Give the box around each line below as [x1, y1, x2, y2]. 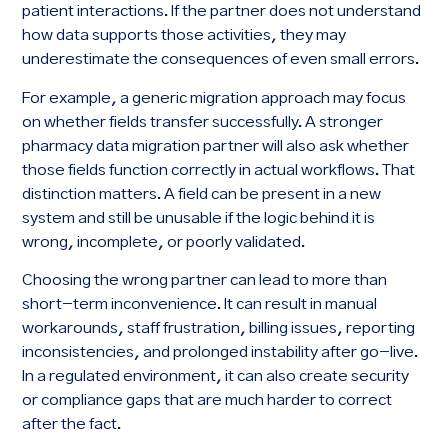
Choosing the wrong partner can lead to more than [22, 272, 388, 288]
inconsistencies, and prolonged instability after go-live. [22, 344, 419, 360]
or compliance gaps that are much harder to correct [22, 392, 393, 408]
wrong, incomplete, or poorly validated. [22, 234, 306, 250]
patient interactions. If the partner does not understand [22, 4, 422, 20]
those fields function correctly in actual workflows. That [22, 162, 416, 178]
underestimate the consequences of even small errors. [22, 52, 420, 68]
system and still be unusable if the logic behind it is [22, 210, 376, 226]
